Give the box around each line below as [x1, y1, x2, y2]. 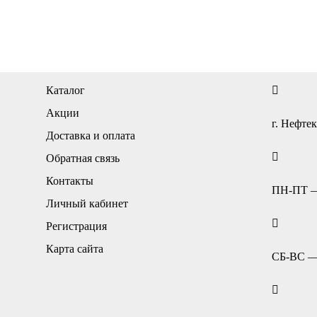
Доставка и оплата [46, 129, 135, 142]
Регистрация [46, 219, 107, 232]
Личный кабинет [46, 197, 128, 209]
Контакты [46, 174, 93, 187]
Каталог [46, 83, 85, 96]
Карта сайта [46, 242, 103, 255]
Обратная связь [46, 151, 120, 164]
